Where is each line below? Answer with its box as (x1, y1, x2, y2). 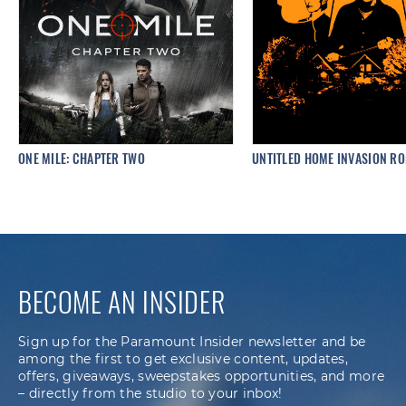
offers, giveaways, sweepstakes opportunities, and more (18, 368, 385, 385)
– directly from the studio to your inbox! (18, 385, 283, 402)
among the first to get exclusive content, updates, (18, 351, 348, 368)
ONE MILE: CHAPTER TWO (18, 149, 145, 169)
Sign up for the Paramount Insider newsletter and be (18, 333, 366, 351)
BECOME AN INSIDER (18, 281, 226, 323)
